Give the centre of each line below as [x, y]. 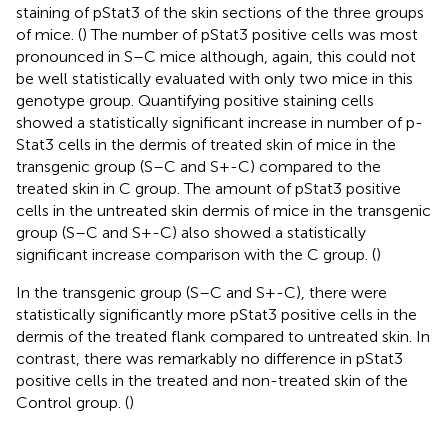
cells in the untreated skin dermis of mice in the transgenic [223, 210]
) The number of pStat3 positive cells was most [250, 34]
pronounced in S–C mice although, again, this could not [216, 56]
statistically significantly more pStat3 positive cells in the [216, 314]
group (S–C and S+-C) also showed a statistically [191, 232]
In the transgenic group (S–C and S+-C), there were [201, 292]
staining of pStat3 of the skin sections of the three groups [220, 12]
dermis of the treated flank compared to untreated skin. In [223, 336]
